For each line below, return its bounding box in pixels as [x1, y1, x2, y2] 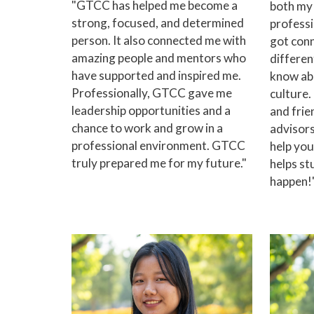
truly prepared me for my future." [71, 156, 247, 171]
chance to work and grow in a [71, 121, 223, 136]
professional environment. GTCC [71, 138, 245, 153]
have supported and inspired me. [71, 68, 241, 83]
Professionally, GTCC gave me [71, 86, 232, 101]
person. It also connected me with [71, 33, 246, 48]
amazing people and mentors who [71, 50, 246, 66]
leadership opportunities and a [71, 103, 231, 118]
